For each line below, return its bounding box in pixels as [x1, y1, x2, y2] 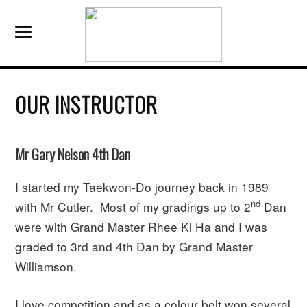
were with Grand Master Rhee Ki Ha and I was [15, 217, 268, 235]
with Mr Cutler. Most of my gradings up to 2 [15, 197, 251, 215]
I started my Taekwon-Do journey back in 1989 [15, 177, 269, 195]
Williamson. [15, 257, 77, 275]
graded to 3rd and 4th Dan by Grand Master [15, 237, 254, 255]
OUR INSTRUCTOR [15, 88, 158, 120]
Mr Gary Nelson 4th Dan [15, 143, 131, 164]
